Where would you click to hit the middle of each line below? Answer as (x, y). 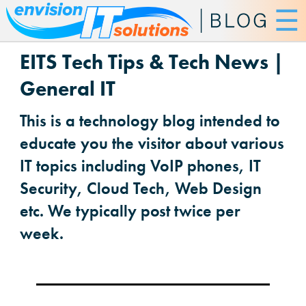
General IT (68, 89)
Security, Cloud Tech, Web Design (141, 188)
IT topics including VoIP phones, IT (140, 166)
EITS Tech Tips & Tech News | (152, 62)
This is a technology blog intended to (150, 121)
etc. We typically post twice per (130, 211)
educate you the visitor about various (152, 143)
